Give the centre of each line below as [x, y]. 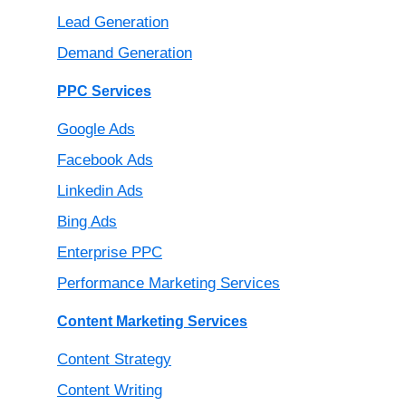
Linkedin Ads [100, 191]
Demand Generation [125, 53]
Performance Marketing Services [169, 284]
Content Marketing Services [152, 322]
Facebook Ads [105, 160]
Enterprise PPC [110, 253]
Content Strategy [114, 360]
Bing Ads [87, 222]
